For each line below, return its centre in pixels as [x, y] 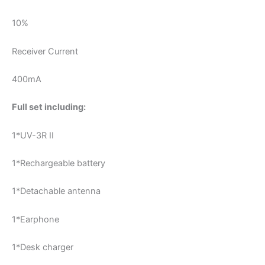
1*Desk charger [43, 247]
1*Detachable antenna [56, 191]
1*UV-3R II [33, 135]
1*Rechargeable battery [59, 163]
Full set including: [49, 107]
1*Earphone [35, 219]
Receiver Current [45, 51]
